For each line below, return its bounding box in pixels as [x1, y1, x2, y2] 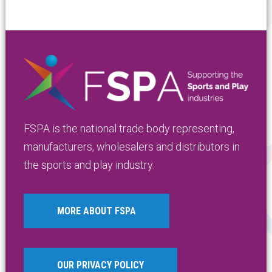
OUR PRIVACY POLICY [56, 259, 144, 271]
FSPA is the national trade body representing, [23, 121, 234, 135]
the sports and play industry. [23, 158, 154, 171]
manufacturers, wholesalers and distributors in [23, 140, 240, 153]
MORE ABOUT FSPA [56, 205, 136, 217]
